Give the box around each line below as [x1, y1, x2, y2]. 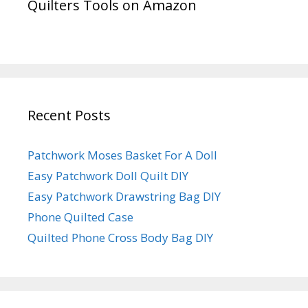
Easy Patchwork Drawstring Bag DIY [27, 188, 221, 204]
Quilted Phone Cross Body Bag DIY [27, 229, 213, 245]
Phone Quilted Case [27, 208, 133, 225]
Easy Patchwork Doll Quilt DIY [27, 167, 188, 184]
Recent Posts [27, 105, 111, 124]
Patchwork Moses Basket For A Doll [27, 146, 217, 163]
